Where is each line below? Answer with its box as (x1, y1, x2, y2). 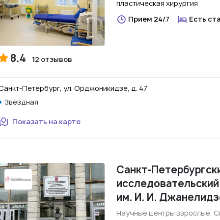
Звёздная (4, 97, 38, 107)
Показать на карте (12, 117, 81, 126)
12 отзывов (32, 55, 72, 64)
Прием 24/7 (128, 14, 169, 24)
